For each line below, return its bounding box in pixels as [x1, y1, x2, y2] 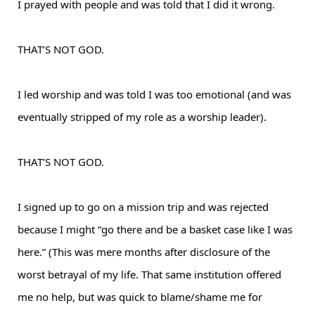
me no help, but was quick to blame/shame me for [18, 290, 262, 304]
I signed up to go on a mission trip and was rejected [18, 200, 269, 214]
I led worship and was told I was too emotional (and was [18, 87, 291, 101]
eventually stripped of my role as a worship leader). [18, 110, 266, 124]
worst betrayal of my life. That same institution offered [18, 267, 281, 281]
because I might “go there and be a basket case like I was [18, 222, 292, 236]
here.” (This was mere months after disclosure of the [18, 245, 270, 259]
